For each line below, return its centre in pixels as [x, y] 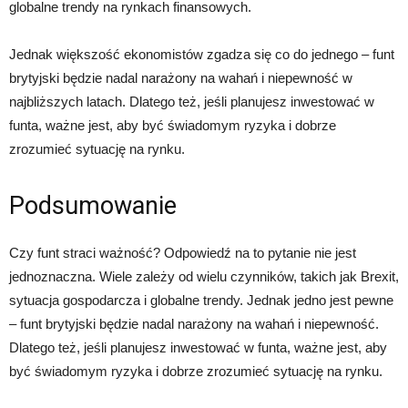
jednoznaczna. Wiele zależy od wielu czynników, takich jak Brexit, [204, 277]
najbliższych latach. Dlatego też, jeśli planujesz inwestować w [192, 102]
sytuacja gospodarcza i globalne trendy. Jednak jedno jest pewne [201, 301]
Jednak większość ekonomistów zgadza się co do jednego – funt [202, 55]
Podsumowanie [93, 206]
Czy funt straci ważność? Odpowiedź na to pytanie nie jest [183, 253]
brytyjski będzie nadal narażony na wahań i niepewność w [181, 78]
